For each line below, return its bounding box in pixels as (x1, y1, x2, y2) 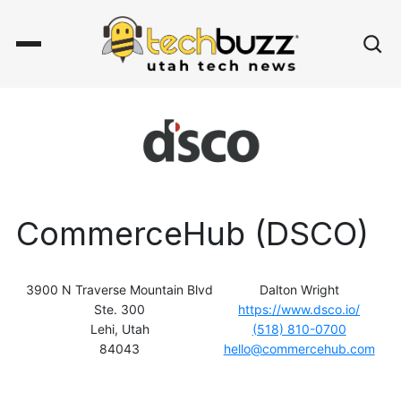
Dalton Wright (259, 281, 339, 297)
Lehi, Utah (90, 320, 149, 337)
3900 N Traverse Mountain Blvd (26, 281, 214, 297)
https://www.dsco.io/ (238, 301, 361, 317)
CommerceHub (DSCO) (16, 213, 369, 253)
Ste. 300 (94, 301, 146, 317)
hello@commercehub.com (223, 340, 375, 356)
